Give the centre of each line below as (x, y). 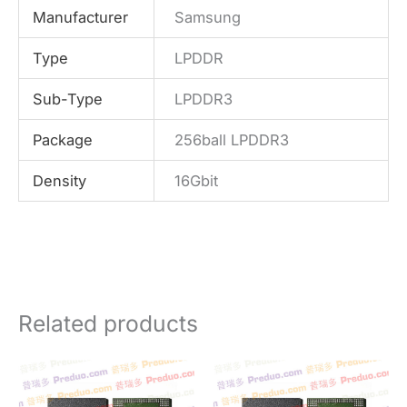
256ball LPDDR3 (231, 140)
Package (62, 140)
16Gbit (196, 181)
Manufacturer (80, 18)
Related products (108, 324)
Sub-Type (67, 99)
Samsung (207, 18)
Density (59, 181)
